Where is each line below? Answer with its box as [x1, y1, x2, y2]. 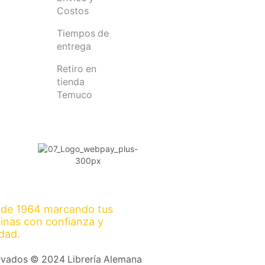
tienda [56, 76, 85, 88]
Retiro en [56, 63, 96, 75]
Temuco [56, 89, 92, 101]
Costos [56, 5, 89, 17]
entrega [56, 41, 91, 53]
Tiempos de [56, 28, 109, 40]
